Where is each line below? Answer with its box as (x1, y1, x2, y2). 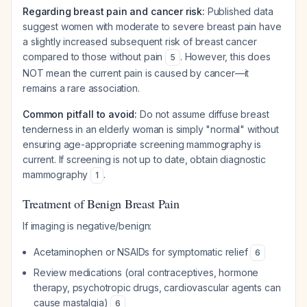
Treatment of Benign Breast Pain (23, 195, 180, 212)
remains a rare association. (23, 82, 140, 94)
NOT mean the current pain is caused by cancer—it (23, 67, 249, 79)
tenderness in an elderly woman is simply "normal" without (23, 123, 279, 135)
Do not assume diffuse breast (137, 108, 269, 120)
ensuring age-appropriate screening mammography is (23, 138, 262, 150)
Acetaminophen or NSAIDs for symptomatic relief (34, 246, 251, 258)
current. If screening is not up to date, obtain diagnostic (23, 153, 266, 165)
